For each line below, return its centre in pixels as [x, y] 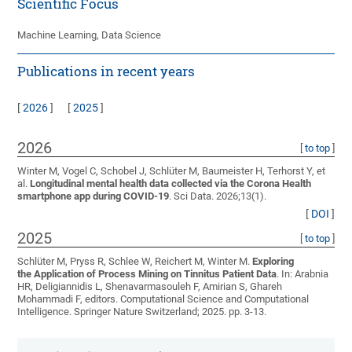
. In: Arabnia [303, 274]
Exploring [273, 262]
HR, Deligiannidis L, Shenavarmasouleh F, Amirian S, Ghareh [150, 287]
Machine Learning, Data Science [90, 35]
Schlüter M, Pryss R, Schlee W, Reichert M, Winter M [133, 262]
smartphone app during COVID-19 [93, 196]
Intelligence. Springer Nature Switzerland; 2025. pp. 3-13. [142, 312]
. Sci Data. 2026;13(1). [218, 196]
